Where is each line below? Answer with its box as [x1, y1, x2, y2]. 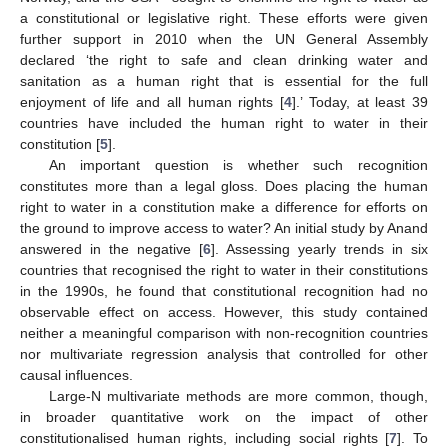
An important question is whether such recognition [48, 156, 428, 173]
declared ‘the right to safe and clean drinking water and [20, 51, 428, 68]
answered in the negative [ [20, 240, 203, 257]
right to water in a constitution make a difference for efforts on [20, 198, 428, 215]
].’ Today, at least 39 [292, 93, 429, 110]
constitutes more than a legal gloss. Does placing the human [20, 177, 428, 194]
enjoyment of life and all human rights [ [20, 93, 285, 110]
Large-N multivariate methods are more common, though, [48, 387, 428, 404]
